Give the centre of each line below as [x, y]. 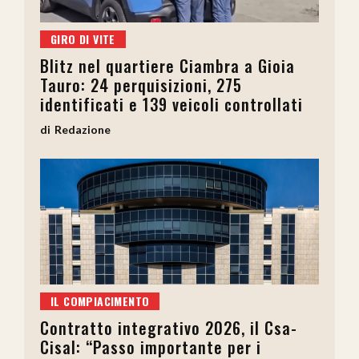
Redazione [83, 130]
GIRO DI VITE [83, 39]
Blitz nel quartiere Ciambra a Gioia [167, 66]
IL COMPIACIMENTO [100, 301]
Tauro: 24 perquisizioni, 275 [141, 85]
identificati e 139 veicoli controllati [171, 105]
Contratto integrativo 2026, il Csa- [169, 327]
